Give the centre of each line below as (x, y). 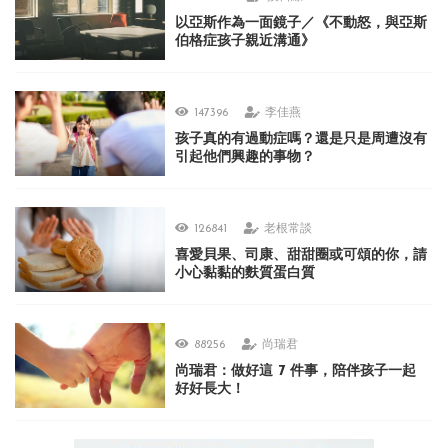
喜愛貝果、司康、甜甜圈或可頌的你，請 (301, 255)
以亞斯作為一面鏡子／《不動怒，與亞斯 (301, 23)
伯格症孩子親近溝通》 (245, 41)
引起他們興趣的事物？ (245, 157)
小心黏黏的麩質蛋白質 (245, 273)
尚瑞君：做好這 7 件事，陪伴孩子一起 (295, 371)
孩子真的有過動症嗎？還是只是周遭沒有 (301, 139)
